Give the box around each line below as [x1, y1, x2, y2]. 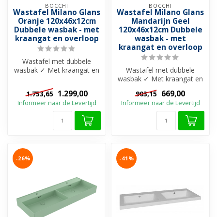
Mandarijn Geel [131, 15, 190, 26]
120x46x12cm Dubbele [118, 24, 202, 35]
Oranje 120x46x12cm [17, 15, 96, 26]
